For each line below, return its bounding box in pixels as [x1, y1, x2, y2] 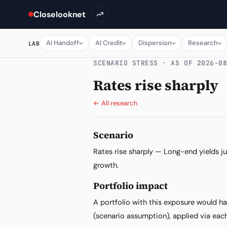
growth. [93, 160, 119, 170]
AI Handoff [46, 39, 80, 47]
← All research [93, 99, 138, 107]
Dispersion [138, 39, 172, 47]
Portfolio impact [93, 179, 168, 192]
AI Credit [95, 39, 123, 47]
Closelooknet [33, 9, 86, 20]
